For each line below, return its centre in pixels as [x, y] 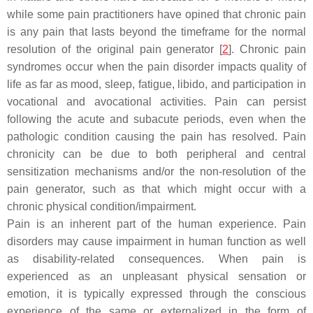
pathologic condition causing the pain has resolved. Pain [156, 137]
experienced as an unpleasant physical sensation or [156, 276]
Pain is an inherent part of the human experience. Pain [156, 224]
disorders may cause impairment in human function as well [156, 241]
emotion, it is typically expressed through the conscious [156, 294]
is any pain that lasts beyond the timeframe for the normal [156, 32]
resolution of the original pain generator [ [115, 49]
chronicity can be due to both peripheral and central [156, 154]
